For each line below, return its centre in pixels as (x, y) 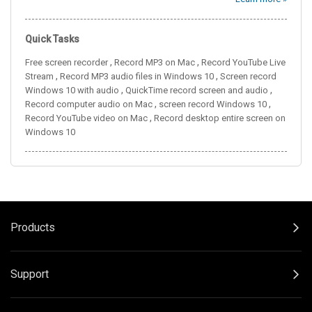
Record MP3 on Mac (155, 62)
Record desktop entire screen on (220, 118)
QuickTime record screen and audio (197, 90)
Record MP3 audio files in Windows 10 (137, 76)
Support (30, 274)
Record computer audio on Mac (89, 104)
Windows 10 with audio (72, 90)
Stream (39, 76)
